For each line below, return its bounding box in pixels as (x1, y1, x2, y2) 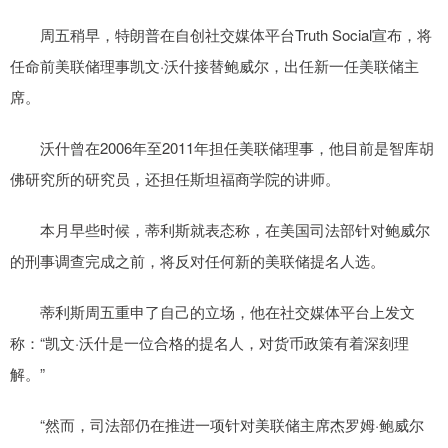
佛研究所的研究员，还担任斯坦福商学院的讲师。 (10, 168, 340, 190)
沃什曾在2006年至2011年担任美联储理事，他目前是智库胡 (10, 137, 434, 159)
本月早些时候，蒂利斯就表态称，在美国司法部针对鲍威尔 (10, 219, 430, 241)
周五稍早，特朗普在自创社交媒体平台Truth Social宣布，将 (10, 24, 432, 46)
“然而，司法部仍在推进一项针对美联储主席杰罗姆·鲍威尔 (10, 414, 424, 436)
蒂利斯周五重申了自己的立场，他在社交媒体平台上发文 (10, 301, 415, 323)
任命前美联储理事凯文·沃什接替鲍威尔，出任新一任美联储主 (10, 55, 419, 77)
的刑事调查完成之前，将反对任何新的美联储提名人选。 (10, 250, 385, 272)
